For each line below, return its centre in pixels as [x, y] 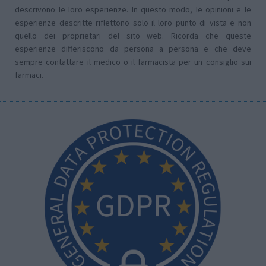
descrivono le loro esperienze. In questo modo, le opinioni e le [133, 10]
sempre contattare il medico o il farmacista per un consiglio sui [133, 62]
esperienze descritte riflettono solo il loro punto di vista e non [133, 23]
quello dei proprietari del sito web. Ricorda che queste [133, 36]
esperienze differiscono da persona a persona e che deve [133, 49]
